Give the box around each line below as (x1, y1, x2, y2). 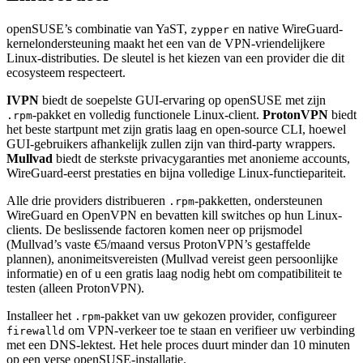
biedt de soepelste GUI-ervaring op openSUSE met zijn (39, 93, 326, 108)
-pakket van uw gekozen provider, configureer (100, 309, 336, 323)
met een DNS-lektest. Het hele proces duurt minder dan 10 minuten (6, 338, 350, 352)
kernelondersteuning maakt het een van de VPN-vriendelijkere (6, 36, 325, 51)
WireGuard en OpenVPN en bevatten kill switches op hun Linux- (6, 208, 342, 223)
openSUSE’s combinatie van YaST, (6, 22, 190, 36)
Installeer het (6, 309, 75, 323)
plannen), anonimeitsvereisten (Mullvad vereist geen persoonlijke (6, 252, 338, 267)
